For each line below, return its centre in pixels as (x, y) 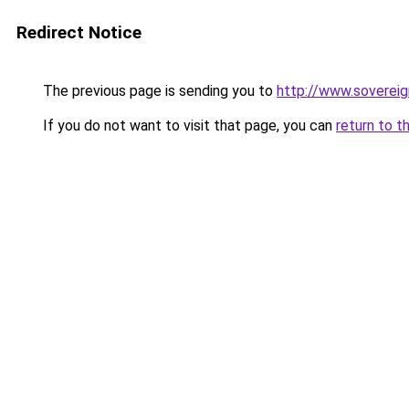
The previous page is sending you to (158, 91)
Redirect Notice (79, 32)
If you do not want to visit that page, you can (188, 126)
